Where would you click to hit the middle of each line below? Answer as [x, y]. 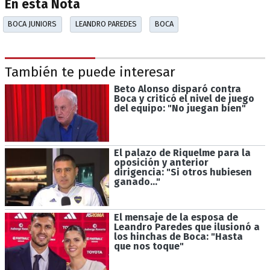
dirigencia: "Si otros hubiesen [183, 172]
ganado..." [137, 182]
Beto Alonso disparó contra [177, 89]
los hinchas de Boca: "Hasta [178, 237]
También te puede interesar [90, 72]
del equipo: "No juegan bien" [180, 108]
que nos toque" [149, 246]
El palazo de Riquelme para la [182, 153]
